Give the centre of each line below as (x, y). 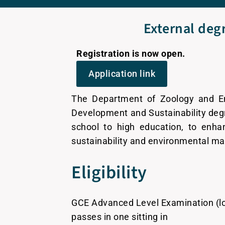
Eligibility (109, 173)
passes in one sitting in (120, 217)
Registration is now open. (132, 53)
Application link (122, 74)
